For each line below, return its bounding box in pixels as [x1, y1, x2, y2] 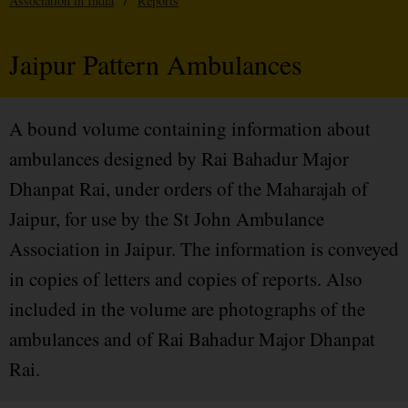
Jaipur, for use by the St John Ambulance [9, 206, 324, 232]
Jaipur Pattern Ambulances [9, 46, 302, 83]
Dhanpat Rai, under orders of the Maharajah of [9, 176, 368, 202]
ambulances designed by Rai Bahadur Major [9, 146, 349, 172]
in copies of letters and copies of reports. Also [9, 266, 362, 292]
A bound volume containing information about [9, 116, 371, 142]
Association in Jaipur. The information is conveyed [9, 236, 399, 262]
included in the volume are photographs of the [9, 296, 365, 322]
